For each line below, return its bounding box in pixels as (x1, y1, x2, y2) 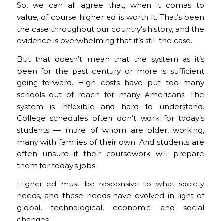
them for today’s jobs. (16, 161, 97, 170)
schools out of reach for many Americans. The (16, 90, 205, 99)
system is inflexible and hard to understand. (16, 102, 205, 111)
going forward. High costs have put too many (16, 78, 205, 87)
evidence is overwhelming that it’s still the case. (16, 36, 192, 46)
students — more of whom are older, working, (16, 125, 205, 135)
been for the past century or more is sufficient (16, 66, 205, 75)
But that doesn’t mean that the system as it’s (16, 54, 205, 64)
